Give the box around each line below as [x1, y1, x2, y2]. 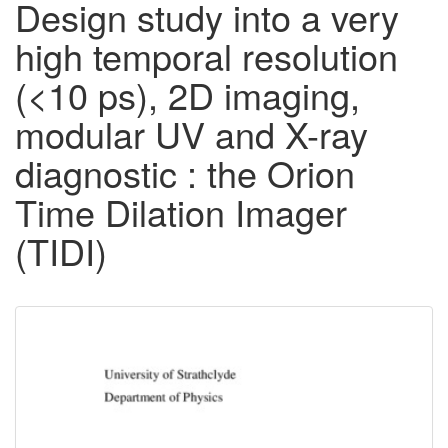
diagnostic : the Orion [15, 147, 355, 199]
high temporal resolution [15, 30, 398, 82]
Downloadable [30, 316, 224, 360]
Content [30, 349, 136, 393]
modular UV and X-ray [15, 108, 368, 160]
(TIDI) [15, 225, 107, 277]
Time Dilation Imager [15, 186, 347, 238]
